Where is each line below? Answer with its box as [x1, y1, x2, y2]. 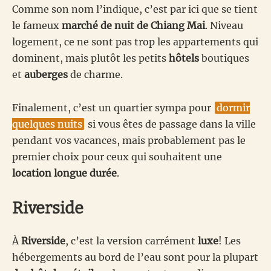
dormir [217, 101, 250, 114]
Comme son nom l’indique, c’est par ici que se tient [12, 2, 258, 15]
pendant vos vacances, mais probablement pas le [12, 134, 246, 146]
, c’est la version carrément [65, 234, 198, 247]
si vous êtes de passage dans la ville [85, 117, 256, 130]
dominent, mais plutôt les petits [12, 51, 169, 64]
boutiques [199, 51, 249, 64]
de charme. [68, 68, 123, 80]
